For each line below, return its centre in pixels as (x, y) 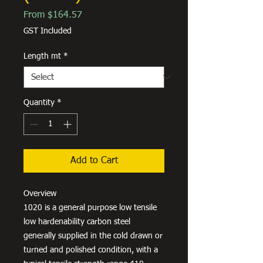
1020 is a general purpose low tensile (90, 208)
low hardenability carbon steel (77, 222)
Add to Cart (94, 161)
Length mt (42, 56)
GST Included (48, 31)
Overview (40, 193)
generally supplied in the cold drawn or (93, 236)
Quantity (39, 102)
